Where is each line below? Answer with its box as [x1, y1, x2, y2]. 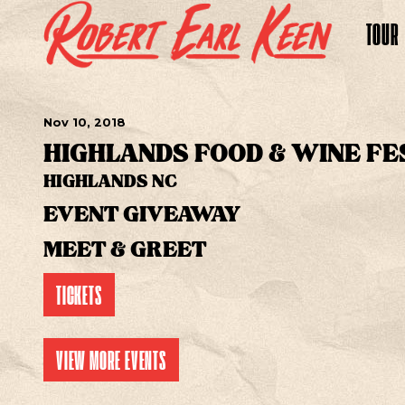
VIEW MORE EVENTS [56, 340, 166, 379]
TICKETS [56, 275, 102, 314]
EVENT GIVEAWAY [43, 196, 240, 228]
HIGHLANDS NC [43, 166, 177, 192]
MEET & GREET [43, 231, 206, 263]
